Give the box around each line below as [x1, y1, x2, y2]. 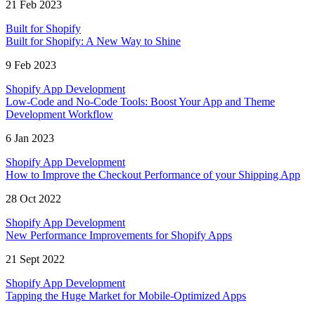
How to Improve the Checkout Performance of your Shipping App [6, 169, 300, 181]
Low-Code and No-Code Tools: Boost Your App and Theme [6, 96, 275, 108]
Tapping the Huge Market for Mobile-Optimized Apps [6, 290, 246, 302]
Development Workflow [6, 108, 113, 121]
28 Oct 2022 [6, 193, 61, 205]
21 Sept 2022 [6, 253, 65, 266]
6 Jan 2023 [6, 132, 54, 145]
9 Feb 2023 [6, 59, 56, 72]
